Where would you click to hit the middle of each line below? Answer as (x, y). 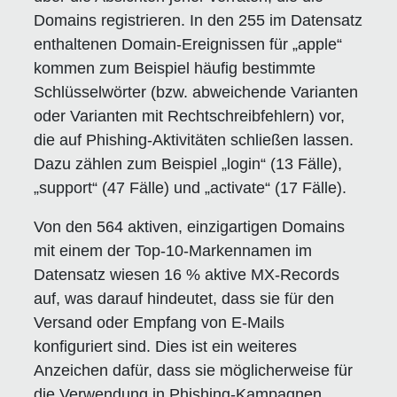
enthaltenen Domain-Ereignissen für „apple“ (188, 44)
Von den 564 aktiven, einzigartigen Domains (190, 226)
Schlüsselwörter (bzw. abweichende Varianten (196, 92)
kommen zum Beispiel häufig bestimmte (175, 68)
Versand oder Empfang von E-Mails (160, 322)
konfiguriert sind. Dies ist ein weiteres (166, 346)
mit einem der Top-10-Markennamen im (173, 250)
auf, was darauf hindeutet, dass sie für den (184, 298)
